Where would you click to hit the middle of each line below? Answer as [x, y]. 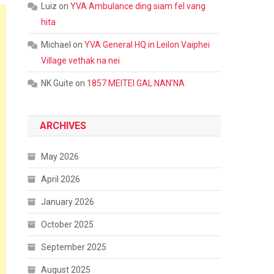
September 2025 [74, 247]
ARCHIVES [63, 126]
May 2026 [60, 157]
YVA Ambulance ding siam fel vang [138, 6]
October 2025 [68, 224]
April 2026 [61, 179]
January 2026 [68, 202]
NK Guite [57, 83]
